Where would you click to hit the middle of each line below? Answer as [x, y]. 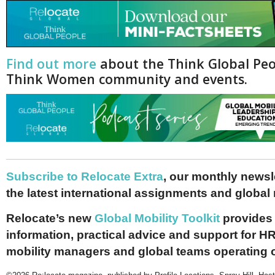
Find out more [51, 64]
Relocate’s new [50, 218]
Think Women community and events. [127, 79]
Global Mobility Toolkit [157, 218]
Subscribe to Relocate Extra [85, 176]
